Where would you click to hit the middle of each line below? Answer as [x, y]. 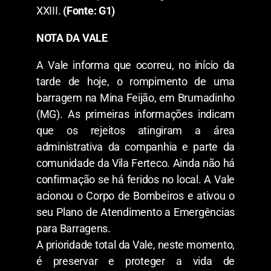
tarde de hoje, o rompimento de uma [135, 81]
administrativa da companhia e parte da [135, 146]
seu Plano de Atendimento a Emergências [135, 212]
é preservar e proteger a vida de [135, 261]
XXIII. [50, 10]
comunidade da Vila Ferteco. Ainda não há [135, 163]
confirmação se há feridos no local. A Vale [135, 179]
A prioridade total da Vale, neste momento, [135, 244]
